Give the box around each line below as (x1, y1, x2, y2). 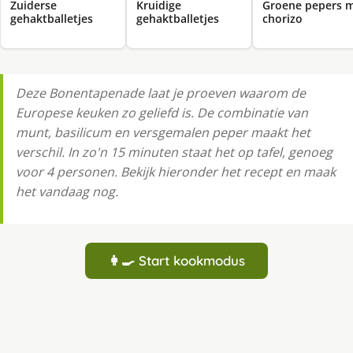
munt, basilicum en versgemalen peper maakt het (16, 124, 310, 142)
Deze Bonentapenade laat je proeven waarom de (16, 84, 306, 102)
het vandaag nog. (16, 183, 118, 201)
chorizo (262, 11, 303, 27)
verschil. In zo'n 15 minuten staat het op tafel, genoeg (16, 143, 333, 162)
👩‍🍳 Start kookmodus (108, 252, 245, 269)
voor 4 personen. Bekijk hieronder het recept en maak (16, 163, 336, 181)
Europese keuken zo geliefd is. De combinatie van (16, 104, 308, 122)
